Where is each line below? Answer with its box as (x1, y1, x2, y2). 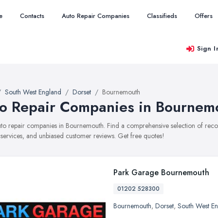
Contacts (20, 11, 44, 20)
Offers (195, 11, 213, 20)
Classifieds (147, 11, 177, 20)
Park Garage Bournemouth (113, 167, 209, 178)
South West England (5, 87, 61, 97)
